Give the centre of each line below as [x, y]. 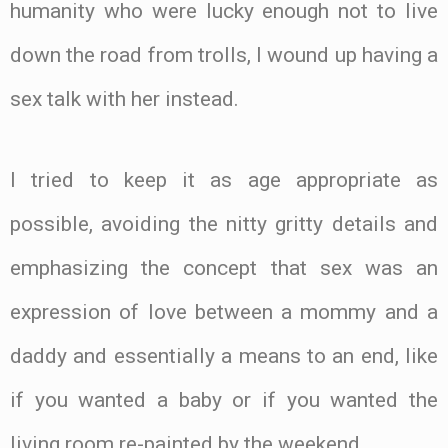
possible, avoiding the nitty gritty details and [224, 223]
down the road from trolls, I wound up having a [224, 55]
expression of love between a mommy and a [224, 311]
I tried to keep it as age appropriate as [224, 179]
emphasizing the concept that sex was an [224, 267]
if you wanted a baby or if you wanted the [224, 399]
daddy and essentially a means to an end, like [224, 355]
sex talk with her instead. [124, 99]
